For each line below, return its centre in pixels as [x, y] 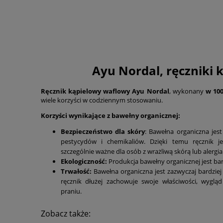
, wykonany [187, 91]
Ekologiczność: [84, 161]
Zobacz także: [66, 213]
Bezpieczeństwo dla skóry [103, 131]
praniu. [71, 191]
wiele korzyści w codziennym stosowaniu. [102, 100]
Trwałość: [76, 171]
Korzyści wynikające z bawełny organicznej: [111, 115]
